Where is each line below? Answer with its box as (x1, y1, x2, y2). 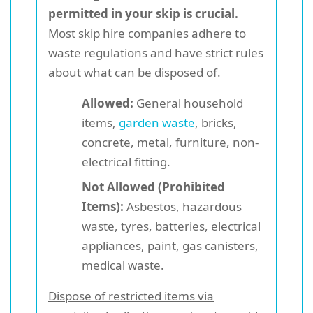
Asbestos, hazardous (124, 198, 242, 214)
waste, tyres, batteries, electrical (82, 217, 261, 234)
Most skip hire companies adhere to (48, 24, 246, 41)
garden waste (119, 114, 195, 131)
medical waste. (82, 256, 164, 273)
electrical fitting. (82, 153, 170, 170)
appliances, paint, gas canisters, (82, 237, 259, 254)
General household (133, 94, 243, 111)
